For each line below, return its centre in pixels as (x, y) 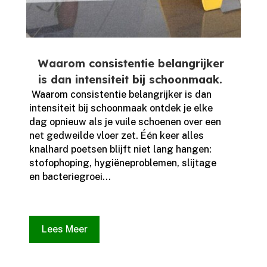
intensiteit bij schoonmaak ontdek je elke (121, 108)
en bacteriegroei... (70, 177)
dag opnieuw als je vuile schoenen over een (125, 122)
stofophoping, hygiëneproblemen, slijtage (122, 163)
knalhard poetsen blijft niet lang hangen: (120, 150)
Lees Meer (64, 229)
